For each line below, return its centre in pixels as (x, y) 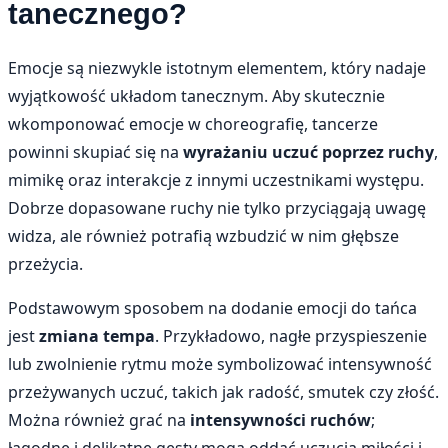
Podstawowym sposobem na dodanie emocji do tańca (212, 307)
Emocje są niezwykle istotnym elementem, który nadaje (217, 67)
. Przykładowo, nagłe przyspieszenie (291, 335)
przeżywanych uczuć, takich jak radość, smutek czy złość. (223, 391)
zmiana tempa (97, 335)
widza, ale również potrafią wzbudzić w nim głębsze (203, 235)
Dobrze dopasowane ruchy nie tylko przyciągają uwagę (217, 207)
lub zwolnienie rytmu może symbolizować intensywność (220, 363)
